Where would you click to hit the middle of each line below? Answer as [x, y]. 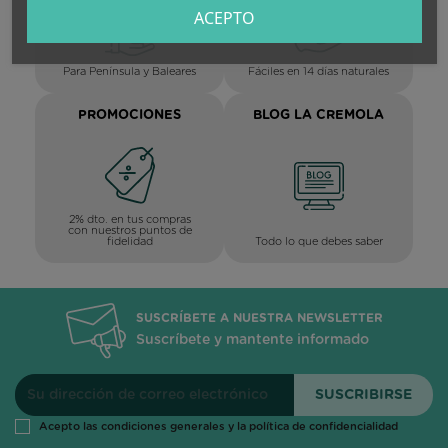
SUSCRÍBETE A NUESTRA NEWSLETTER [259, 318]
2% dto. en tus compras [129, 219]
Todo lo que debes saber [318, 241]
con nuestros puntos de [129, 230]
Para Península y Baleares [129, 71]
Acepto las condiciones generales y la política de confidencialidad [218, 427]
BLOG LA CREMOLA [318, 115]
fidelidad [129, 241]
